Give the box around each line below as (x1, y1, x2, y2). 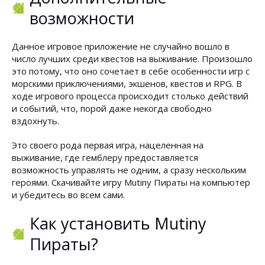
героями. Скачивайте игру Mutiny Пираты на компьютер (12, 176, 250, 188)
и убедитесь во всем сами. (12, 189, 125, 201)
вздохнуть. (12, 115, 59, 127)
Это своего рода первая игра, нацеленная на (12, 139, 203, 151)
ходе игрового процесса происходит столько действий (12, 90, 248, 102)
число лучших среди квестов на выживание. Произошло (12, 53, 253, 64)
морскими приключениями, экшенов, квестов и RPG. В (12, 77, 242, 89)
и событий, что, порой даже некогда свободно (12, 102, 212, 114)
